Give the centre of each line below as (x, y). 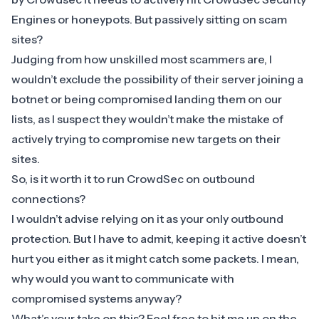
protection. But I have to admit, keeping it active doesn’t (159, 239)
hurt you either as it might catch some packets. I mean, (155, 259)
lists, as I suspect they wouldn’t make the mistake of (147, 119)
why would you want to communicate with (123, 279)
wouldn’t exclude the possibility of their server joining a (157, 79)
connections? (48, 199)
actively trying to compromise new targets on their (146, 139)
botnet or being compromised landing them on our (147, 99)
